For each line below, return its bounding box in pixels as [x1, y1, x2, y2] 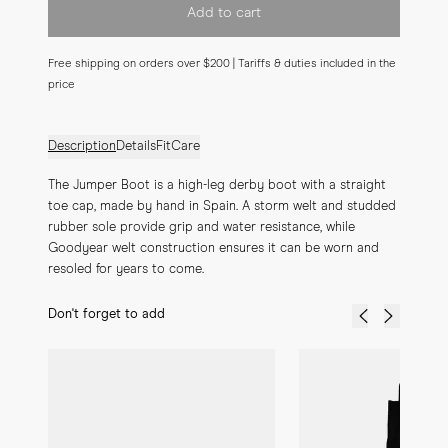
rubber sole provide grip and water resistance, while [48, 221, 355, 234]
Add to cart [187, 5, 261, 20]
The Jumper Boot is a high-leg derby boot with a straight [48, 179, 386, 192]
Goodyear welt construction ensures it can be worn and [48, 242, 379, 255]
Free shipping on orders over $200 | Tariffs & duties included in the [48, 58, 396, 69]
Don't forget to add [48, 308, 165, 321]
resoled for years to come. [48, 263, 204, 276]
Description [48, 140, 116, 153]
